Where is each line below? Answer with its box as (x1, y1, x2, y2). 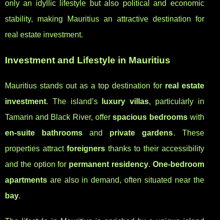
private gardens (110, 129, 173, 137)
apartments (5, 176, 47, 185)
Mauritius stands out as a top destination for (5, 82, 165, 90)
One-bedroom (152, 160, 204, 169)
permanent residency (69, 160, 148, 169)
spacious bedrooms (112, 113, 188, 122)
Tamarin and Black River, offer (5, 113, 113, 122)
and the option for (5, 160, 69, 169)
